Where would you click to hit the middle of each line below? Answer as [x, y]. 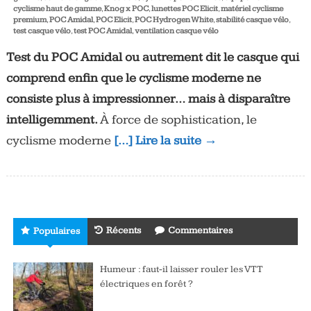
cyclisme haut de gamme [57, 8]
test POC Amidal [102, 31]
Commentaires [200, 230]
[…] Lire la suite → [165, 140]
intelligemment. [53, 119]
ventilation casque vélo [176, 31]
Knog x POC [126, 8]
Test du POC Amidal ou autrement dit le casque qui [152, 57]
